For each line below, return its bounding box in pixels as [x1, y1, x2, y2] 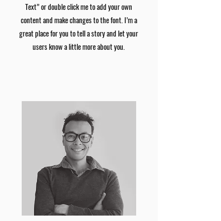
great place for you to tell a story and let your [19, 28, 138, 38]
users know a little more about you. [33, 41, 125, 52]
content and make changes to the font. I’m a [20, 14, 137, 25]
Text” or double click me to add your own [25, 1, 132, 12]
